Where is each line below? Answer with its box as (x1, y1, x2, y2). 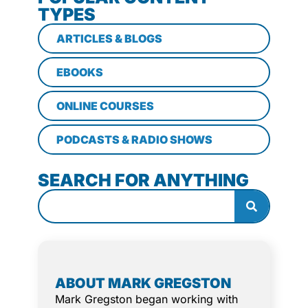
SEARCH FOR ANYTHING (38, 169, 249, 190)
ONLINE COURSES (56, 98, 154, 113)
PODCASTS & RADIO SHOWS (56, 132, 212, 146)
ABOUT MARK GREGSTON (55, 274, 231, 291)
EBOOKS (56, 65, 103, 79)
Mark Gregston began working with (55, 291, 238, 306)
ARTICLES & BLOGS (56, 31, 162, 45)
